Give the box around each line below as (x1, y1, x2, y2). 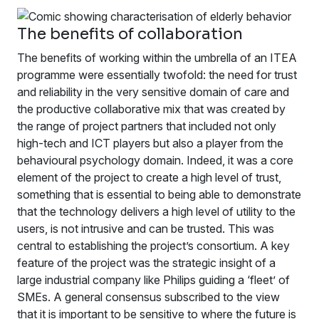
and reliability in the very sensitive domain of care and (17, 85, 289, 100)
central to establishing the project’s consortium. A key (17, 239, 290, 253)
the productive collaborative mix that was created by (17, 102, 286, 117)
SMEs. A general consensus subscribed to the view (17, 290, 280, 305)
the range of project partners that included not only (17, 119, 276, 134)
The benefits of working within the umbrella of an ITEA (17, 51, 297, 66)
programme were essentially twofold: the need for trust (17, 68, 297, 83)
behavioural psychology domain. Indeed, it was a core (17, 153, 293, 168)
